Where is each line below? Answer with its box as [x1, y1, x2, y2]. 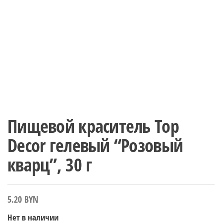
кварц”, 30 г [7, 152, 92, 177]
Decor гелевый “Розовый [7, 133, 183, 158]
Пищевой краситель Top [7, 113, 179, 138]
